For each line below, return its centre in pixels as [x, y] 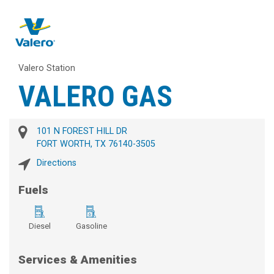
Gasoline [91, 226]
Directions [57, 163]
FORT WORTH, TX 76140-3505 [96, 144]
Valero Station [47, 68]
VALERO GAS [95, 97]
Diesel [40, 226]
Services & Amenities [78, 260]
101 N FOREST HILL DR [82, 131]
